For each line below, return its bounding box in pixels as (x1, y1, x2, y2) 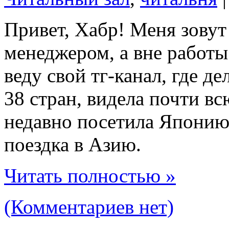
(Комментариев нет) (4, 195, 174, 218)
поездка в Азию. (4, 133, 141, 155)
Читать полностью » (4, 164, 176, 187)
